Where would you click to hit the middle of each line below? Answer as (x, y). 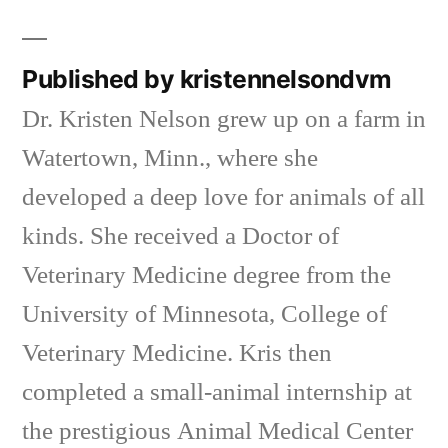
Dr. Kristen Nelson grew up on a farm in (224, 119)
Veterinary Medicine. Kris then (177, 353)
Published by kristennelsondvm (207, 79)
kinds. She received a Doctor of (180, 236)
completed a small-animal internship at (217, 392)
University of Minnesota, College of (204, 314)
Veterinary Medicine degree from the (206, 275)
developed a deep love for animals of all (223, 197)
